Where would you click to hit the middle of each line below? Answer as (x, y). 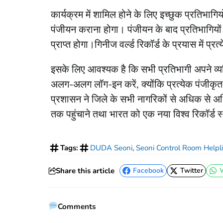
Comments (77, 207)
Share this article (85, 171)
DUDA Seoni (111, 148)
